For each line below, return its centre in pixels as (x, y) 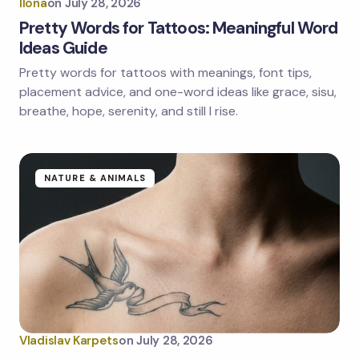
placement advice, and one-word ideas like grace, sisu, (178, 91)
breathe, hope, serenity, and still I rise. (129, 111)
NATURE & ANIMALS (95, 177)
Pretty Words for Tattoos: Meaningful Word (179, 28)
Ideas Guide (63, 48)
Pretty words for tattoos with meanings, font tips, (165, 72)
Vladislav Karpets (69, 340)
